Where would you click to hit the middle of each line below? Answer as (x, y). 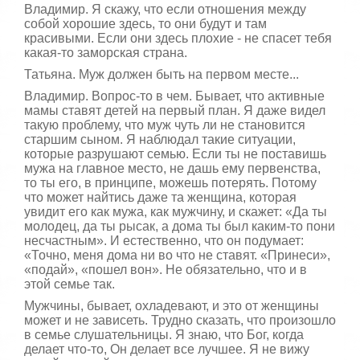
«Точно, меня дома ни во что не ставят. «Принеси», (177, 256)
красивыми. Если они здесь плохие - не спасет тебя (178, 39)
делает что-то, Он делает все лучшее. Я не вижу (167, 350)
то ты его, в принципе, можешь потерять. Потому (170, 183)
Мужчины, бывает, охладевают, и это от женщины (172, 306)
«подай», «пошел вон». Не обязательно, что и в (166, 270)
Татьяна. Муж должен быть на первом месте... (162, 75)
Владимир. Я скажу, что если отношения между (165, 10)
